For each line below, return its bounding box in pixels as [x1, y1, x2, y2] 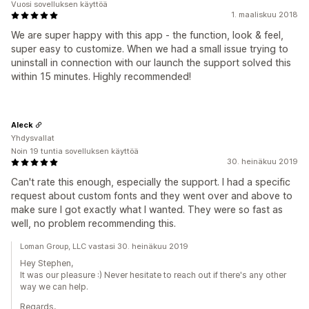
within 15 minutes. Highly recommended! [11, 70, 191, 82]
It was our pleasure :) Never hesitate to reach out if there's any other [20, 270, 286, 280]
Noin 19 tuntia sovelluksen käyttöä [11, 146, 139, 156]
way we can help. [20, 281, 88, 292]
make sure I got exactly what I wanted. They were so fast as [11, 203, 283, 215]
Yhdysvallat [11, 133, 54, 143]
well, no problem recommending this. [11, 217, 176, 229]
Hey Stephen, [20, 258, 73, 268]
